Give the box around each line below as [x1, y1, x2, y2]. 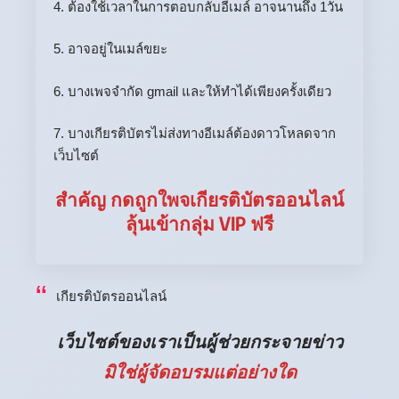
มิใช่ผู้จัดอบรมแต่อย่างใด [102, 362, 297, 383]
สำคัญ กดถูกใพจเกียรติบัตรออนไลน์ [55, 186, 344, 211]
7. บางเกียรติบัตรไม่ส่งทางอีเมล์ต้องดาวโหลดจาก [53, 126, 336, 142]
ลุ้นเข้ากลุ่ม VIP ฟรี [126, 210, 273, 235]
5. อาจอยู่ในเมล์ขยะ [53, 41, 167, 57]
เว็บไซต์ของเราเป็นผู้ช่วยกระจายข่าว [56, 332, 343, 353]
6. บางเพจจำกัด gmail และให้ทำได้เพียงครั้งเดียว [53, 83, 331, 99]
